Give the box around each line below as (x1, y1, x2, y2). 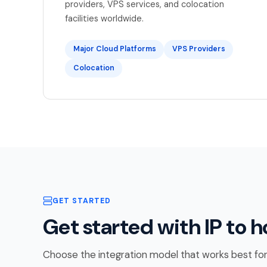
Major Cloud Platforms (73, 44, 156, 54)
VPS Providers (172, 44, 225, 54)
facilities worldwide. (65, 13, 144, 24)
